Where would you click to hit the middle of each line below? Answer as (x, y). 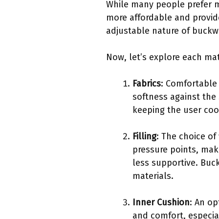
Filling (144, 137)
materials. (153, 176)
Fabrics (147, 84)
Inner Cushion (161, 203)
